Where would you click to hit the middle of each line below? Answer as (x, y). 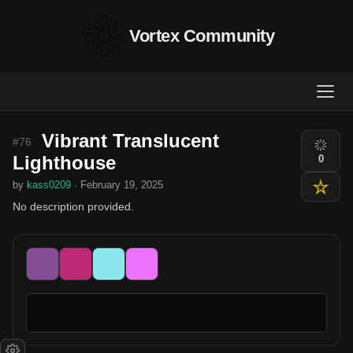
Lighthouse (64, 163)
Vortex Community (202, 36)
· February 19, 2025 (117, 185)
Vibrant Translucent (128, 141)
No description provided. (73, 206)
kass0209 (49, 185)
